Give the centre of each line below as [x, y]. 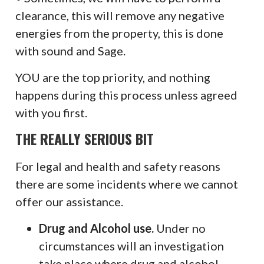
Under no [181, 228]
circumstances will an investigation [132, 246]
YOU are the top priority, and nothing [113, 77]
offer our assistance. [70, 202]
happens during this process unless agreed [127, 95]
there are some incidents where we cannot [127, 184]
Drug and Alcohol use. [98, 228]
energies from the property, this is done [120, 33]
